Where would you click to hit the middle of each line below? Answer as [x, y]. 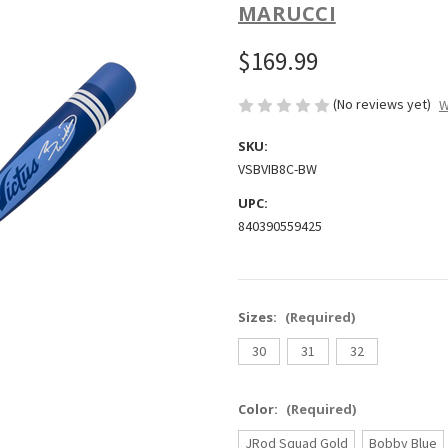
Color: [259, 409]
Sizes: [259, 317]
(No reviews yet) [382, 103]
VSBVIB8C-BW [277, 169]
